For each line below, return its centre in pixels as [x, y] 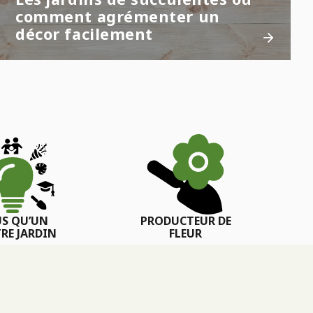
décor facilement [84, 34]
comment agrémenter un [118, 17]
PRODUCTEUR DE [185, 221]
